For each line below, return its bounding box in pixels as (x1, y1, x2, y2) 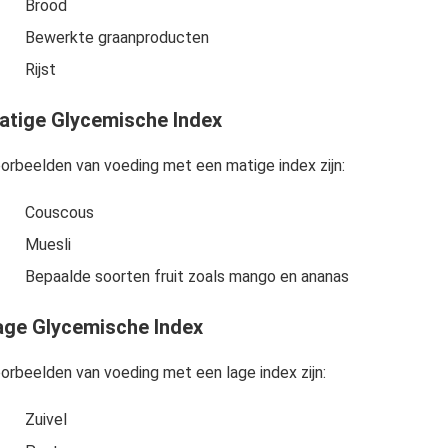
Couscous (24, 202, 94, 222)
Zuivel (24, 409, 67, 429)
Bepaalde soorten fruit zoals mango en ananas (24, 266, 349, 286)
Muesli (24, 234, 71, 254)
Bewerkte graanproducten (24, 27, 209, 47)
